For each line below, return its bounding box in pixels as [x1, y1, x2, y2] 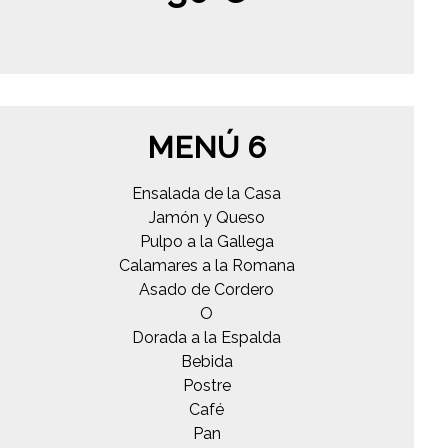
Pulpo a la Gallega [139, 231, 274, 251]
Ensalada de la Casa [132, 183, 282, 203]
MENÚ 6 [147, 129, 267, 165]
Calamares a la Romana [118, 255, 295, 275]
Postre [182, 375, 231, 395]
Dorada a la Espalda [132, 327, 282, 347]
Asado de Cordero [139, 279, 275, 299]
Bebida [180, 351, 233, 371]
